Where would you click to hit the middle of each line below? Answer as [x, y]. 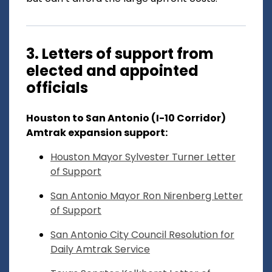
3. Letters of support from [120, 54]
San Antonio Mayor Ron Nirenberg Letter [147, 196]
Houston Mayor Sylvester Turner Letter [143, 157]
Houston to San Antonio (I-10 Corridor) [126, 118]
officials [57, 88]
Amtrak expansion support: [97, 133]
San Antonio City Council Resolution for [142, 235]
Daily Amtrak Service [100, 250]
